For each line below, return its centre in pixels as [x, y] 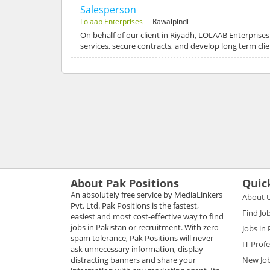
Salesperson [108, 9]
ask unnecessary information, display [137, 249]
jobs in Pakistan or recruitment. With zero [145, 227]
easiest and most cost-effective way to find [147, 216]
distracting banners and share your [133, 259]
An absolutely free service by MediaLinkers [146, 194]
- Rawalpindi [166, 21]
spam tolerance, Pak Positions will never [142, 238]
